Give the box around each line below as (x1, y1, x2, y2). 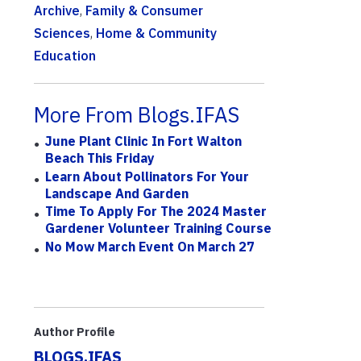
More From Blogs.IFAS (34, 102, 239, 128)
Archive (34, 2, 80, 19)
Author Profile (34, 324, 115, 340)
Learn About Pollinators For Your (45, 168, 250, 185)
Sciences (34, 25, 90, 41)
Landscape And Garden (45, 185, 189, 201)
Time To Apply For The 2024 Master (45, 203, 268, 220)
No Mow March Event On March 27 (45, 238, 255, 255)
